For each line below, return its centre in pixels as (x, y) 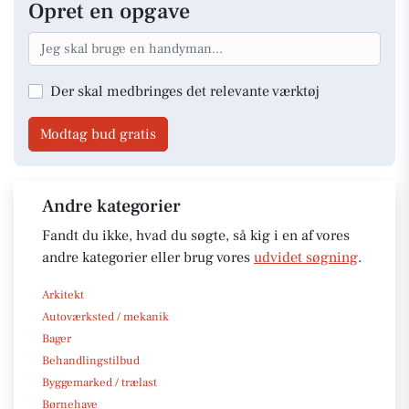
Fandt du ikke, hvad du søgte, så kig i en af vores (196, 235)
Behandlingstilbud (91, 360)
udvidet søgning (306, 257)
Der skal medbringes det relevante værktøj (185, 91)
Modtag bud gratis (98, 134)
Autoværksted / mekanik (105, 316)
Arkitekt (63, 294)
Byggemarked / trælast (100, 382)
